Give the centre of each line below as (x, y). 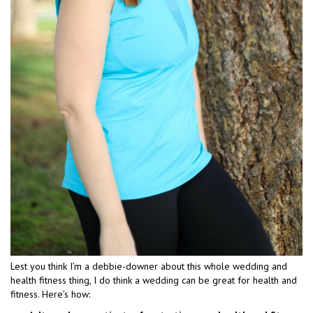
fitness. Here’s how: (50, 294)
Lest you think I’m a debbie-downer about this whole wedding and (149, 267)
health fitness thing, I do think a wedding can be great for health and (154, 281)
